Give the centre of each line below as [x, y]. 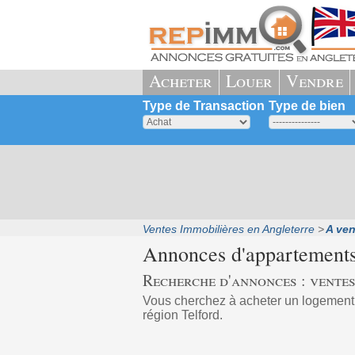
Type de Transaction [203, 106]
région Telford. [182, 315]
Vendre [314, 80]
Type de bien [307, 106]
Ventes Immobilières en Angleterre [228, 229]
